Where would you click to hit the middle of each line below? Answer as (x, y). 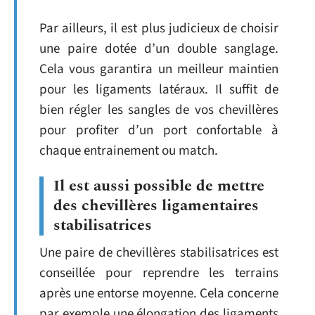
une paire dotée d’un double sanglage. (159, 49)
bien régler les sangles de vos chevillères (159, 110)
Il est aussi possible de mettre (159, 186)
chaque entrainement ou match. (129, 150)
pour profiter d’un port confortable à (159, 130)
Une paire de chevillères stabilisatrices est (159, 253)
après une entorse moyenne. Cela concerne (159, 294)
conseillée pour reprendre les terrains (159, 273)
